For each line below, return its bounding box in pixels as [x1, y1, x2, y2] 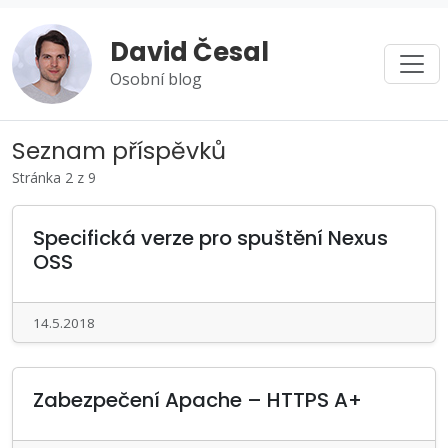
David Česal [110, 34, 269, 70]
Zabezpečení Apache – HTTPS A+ [33, 386, 362, 414]
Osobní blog [110, 68, 202, 90]
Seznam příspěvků [12, 134, 226, 167]
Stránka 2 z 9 [12, 168, 96, 187]
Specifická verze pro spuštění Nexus [33, 224, 388, 252]
